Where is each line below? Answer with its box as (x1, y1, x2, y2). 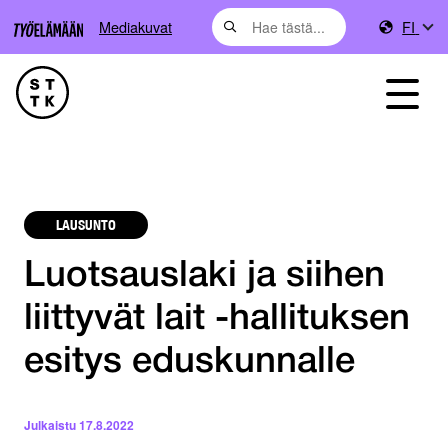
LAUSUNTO (56, 215, 116, 234)
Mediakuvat (99, 16, 172, 37)
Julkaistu (24, 416, 76, 435)
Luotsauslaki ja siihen (24, 260, 385, 294)
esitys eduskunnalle (24, 346, 355, 380)
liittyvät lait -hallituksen (24, 303, 410, 337)
